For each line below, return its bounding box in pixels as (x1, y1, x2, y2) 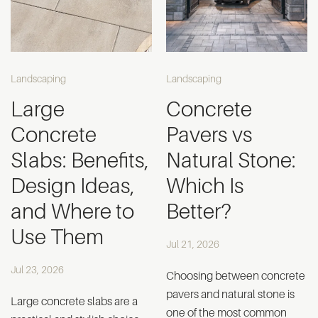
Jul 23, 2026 (11, 263, 64, 275)
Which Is (166, 173, 244, 198)
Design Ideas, (11, 173, 135, 198)
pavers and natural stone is (166, 287, 295, 301)
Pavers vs (166, 122, 253, 147)
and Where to (11, 199, 134, 224)
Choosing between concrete (166, 269, 305, 283)
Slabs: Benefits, (11, 148, 149, 172)
